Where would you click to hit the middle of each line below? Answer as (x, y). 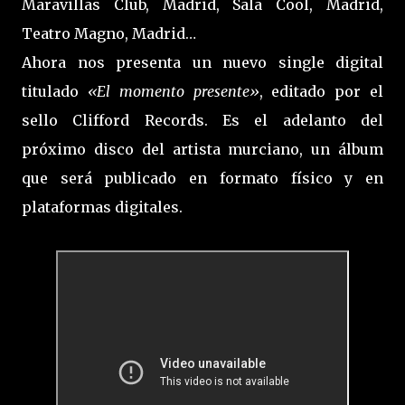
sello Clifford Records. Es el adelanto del (202, 121)
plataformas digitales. (102, 207)
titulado (50, 92)
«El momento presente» (169, 92)
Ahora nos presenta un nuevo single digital (202, 63)
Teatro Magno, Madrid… (109, 34)
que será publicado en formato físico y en (202, 179)
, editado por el (321, 92)
